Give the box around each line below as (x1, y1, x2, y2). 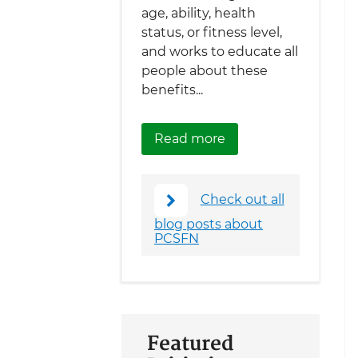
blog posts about (154, 216, 263, 232)
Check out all (200, 192, 284, 208)
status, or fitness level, (141, 25, 282, 41)
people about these (141, 63, 268, 79)
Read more (154, 131, 225, 147)
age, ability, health (141, 6, 256, 22)
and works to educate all (141, 44, 298, 60)
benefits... (141, 82, 203, 98)
